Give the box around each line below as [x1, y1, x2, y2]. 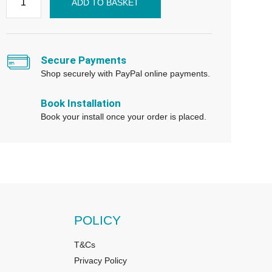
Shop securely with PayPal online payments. [41, 68, 211, 78]
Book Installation [41, 97, 121, 109]
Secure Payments [41, 53, 127, 66]
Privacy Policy [74, 255, 127, 265]
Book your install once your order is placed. [41, 111, 207, 121]
